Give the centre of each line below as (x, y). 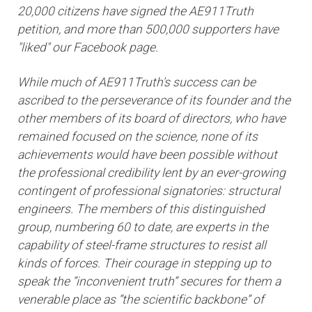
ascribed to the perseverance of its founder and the (154, 101)
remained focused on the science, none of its (138, 137)
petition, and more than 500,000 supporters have (148, 30)
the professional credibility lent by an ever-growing (151, 173)
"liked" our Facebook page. (88, 48)
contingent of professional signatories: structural (149, 191)
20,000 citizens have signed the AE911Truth (135, 11)
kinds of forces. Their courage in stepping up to (144, 264)
